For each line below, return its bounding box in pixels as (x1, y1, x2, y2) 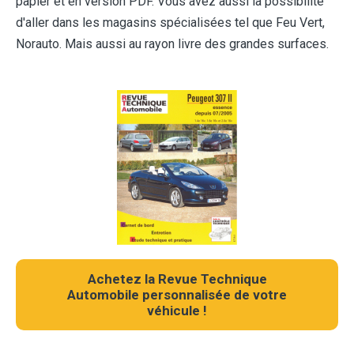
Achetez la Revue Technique (87, 271, 267, 288)
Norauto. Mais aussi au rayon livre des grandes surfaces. (16, 36, 329, 52)
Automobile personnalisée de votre (67, 287, 287, 303)
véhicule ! (147, 303, 207, 319)
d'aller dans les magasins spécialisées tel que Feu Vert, (16, 15, 325, 31)
